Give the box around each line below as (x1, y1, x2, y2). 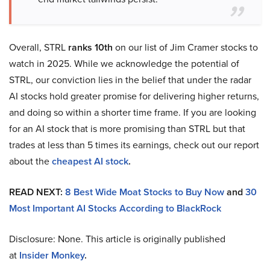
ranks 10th (68, 40, 113, 55)
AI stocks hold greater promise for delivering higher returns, (9, 89, 259, 104)
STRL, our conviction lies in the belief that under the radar (9, 73, 251, 87)
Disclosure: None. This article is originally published (9, 232, 225, 246)
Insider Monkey (19, 248, 84, 263)
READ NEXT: (9, 185, 63, 199)
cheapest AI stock (52, 154, 128, 169)
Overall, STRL (9, 40, 68, 55)
